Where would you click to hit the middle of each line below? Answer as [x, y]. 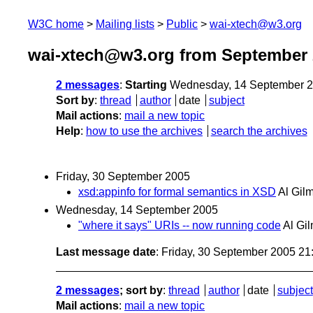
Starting [146, 85]
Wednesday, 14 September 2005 [137, 210]
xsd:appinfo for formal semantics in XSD [177, 192]
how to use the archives [144, 131]
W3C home [56, 24]
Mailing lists [125, 24]
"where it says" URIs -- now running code [180, 225]
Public [182, 24]
